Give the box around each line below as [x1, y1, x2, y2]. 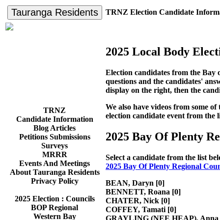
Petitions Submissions [19, 133, 90, 141]
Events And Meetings [19, 159, 90, 167]
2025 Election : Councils [14, 194, 95, 203]
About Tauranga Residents [9, 168, 100, 176]
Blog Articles [33, 124, 76, 132]
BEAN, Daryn [106, 178, 154, 187]
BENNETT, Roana [106, 187, 170, 196]
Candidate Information [16, 115, 93, 123]
